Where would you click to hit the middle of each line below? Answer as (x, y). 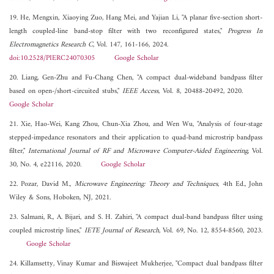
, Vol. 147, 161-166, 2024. (131, 45)
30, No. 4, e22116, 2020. (55, 165)
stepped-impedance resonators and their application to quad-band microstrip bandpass (136, 138)
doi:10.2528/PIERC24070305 (52, 59)
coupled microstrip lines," (47, 231)
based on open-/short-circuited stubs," (66, 92)
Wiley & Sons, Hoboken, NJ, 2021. (60, 198)
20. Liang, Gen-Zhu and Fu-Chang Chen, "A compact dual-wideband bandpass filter (136, 78)
